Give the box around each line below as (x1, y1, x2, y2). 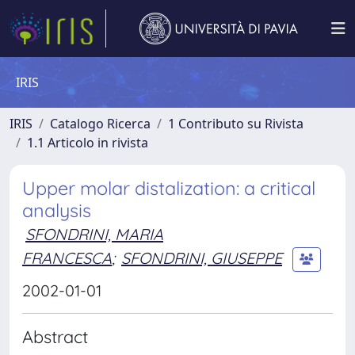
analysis (22, 199, 91, 222)
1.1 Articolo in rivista (27, 134, 148, 151)
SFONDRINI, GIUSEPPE (121, 247, 282, 268)
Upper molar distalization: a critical (22, 177, 315, 200)
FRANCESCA (22, 247, 112, 268)
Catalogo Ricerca (50, 115, 151, 132)
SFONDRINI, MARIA (25, 224, 163, 244)
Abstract (22, 326, 88, 347)
